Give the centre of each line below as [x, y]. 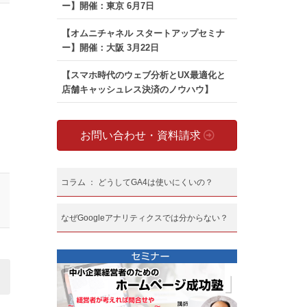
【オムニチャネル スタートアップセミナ [143, 33]
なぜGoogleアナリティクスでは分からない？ [145, 218]
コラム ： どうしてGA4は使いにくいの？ [137, 183]
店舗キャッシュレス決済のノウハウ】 [137, 89]
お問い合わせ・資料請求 [142, 136]
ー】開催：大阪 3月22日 [110, 48]
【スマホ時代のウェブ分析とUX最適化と [143, 75]
